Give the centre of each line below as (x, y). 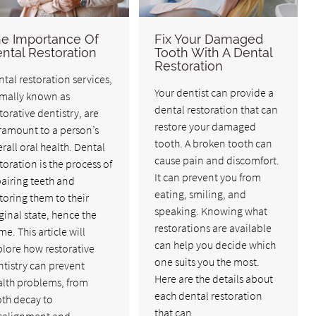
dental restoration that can (217, 110)
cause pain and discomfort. (217, 160)
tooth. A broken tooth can (214, 144)
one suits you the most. (207, 262)
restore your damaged (206, 127)
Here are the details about (214, 279)
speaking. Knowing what (211, 211)
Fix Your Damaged (209, 39)
